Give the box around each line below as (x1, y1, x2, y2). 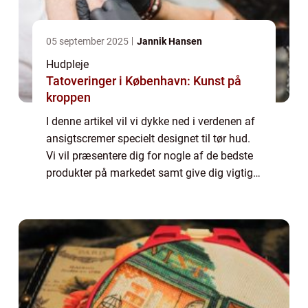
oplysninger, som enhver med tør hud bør (46, 184, 243, 197)
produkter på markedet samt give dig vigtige (46, 166, 258, 180)
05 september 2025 (46, 36, 131, 47)
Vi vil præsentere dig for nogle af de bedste (46, 149, 253, 163)
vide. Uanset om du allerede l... (46, 201, 193, 214)
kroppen (46, 90, 91, 105)
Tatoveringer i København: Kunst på (46, 74, 241, 89)
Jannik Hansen (137, 36, 202, 47)
